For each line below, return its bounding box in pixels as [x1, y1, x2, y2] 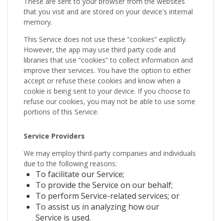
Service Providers [24, 131, 85, 141]
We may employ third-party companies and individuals [24, 148, 196, 158]
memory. [24, 17, 52, 27]
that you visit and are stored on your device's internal [24, 6, 193, 16]
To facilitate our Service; [36, 168, 124, 180]
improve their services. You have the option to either [24, 65, 191, 75]
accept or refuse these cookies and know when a [24, 75, 181, 85]
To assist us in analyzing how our [36, 201, 159, 212]
